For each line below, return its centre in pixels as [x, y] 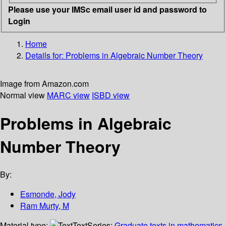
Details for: [45, 55]
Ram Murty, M [45, 206]
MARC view [68, 95]
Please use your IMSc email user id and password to [107, 9]
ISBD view [111, 95]
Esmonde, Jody [48, 194]
